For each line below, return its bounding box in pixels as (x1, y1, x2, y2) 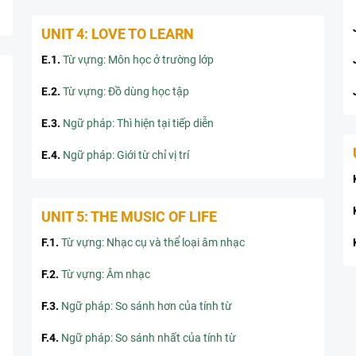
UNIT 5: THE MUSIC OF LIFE (41, 208, 217, 225)
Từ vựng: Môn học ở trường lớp (63, 53, 214, 66)
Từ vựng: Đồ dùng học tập (63, 85, 189, 98)
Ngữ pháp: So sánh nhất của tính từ (61, 331, 236, 344)
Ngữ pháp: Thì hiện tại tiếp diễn (63, 117, 214, 130)
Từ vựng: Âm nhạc (61, 268, 150, 281)
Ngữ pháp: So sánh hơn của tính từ (61, 300, 232, 312)
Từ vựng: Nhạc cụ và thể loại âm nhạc (61, 236, 245, 249)
